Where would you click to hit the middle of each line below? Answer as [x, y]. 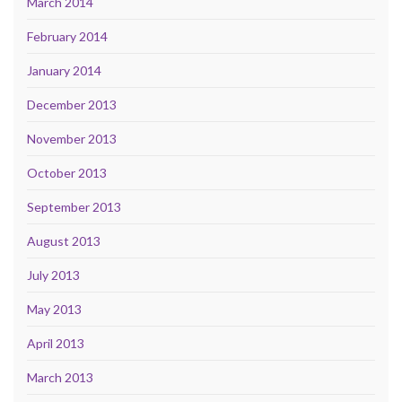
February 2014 [67, 37]
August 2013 [64, 241]
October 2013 [67, 173]
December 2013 [72, 105]
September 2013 [74, 207]
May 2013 [54, 310]
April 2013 [56, 344]
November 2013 [72, 139]
